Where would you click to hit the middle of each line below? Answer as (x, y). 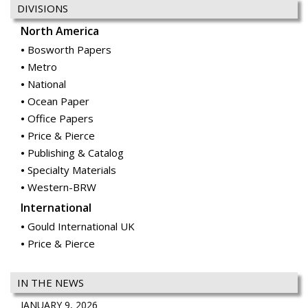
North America (60, 31)
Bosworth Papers (69, 50)
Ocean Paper (58, 101)
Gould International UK (81, 227)
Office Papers (60, 119)
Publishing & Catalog (76, 153)
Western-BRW (62, 187)
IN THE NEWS (51, 283)
